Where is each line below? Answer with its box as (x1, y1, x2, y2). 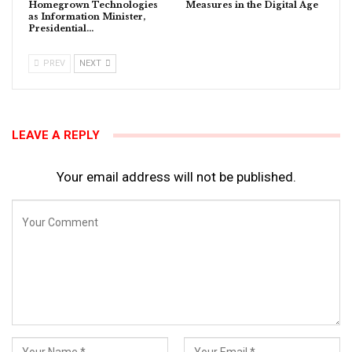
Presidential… (28, 22, 93, 34)
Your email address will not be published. (56, 168, 296, 185)
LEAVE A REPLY (12, 127, 100, 142)
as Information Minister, (28, 10, 145, 22)
